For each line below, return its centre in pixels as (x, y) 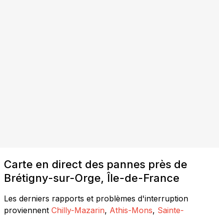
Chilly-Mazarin (78, 210)
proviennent (26, 210)
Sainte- (171, 210)
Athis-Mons (131, 210)
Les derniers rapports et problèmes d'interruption (96, 198)
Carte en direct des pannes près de (96, 164)
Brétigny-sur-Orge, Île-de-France (92, 178)
